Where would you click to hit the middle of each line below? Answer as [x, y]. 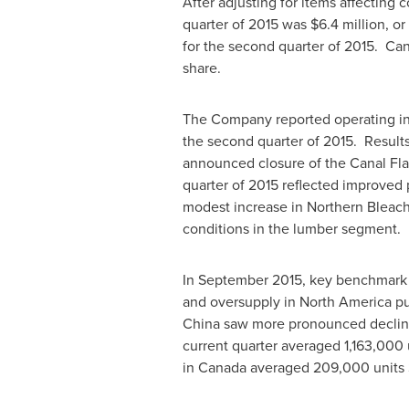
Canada [222, 367]
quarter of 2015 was [246, 24]
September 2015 [250, 280]
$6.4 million [347, 24]
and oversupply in [241, 302]
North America [345, 302]
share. [201, 68]
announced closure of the [266, 163]
